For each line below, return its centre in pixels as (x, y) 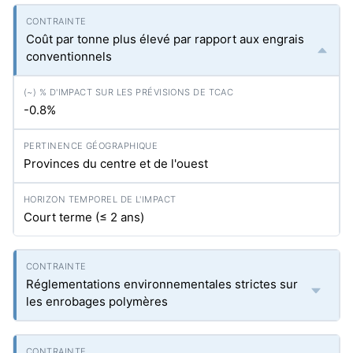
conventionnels (69, 57)
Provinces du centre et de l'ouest (116, 164)
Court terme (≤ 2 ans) (84, 217)
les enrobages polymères (97, 302)
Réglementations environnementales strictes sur (162, 284)
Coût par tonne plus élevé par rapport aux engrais (165, 39)
